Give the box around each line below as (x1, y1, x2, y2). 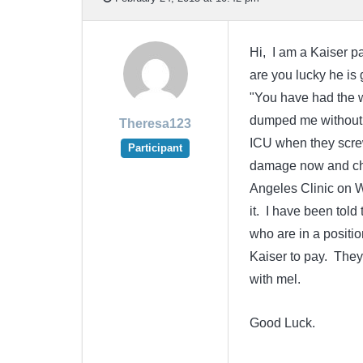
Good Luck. (249, 315, 315, 330)
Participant (128, 142, 182, 155)
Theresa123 (119, 117, 191, 131)
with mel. (249, 272, 301, 287)
